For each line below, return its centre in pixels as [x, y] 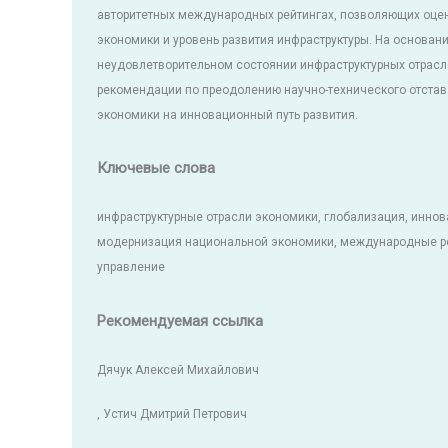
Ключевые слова [156, 168]
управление [131, 267]
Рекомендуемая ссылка [180, 320]
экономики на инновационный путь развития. [227, 114]
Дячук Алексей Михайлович [178, 369]
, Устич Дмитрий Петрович [172, 413]
